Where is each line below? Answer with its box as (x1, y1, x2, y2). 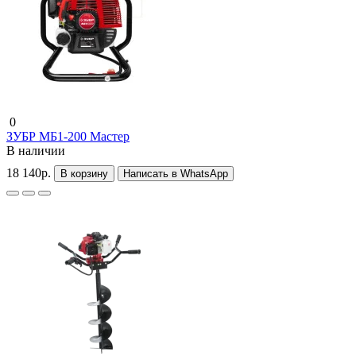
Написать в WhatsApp (123, 167, 228, 180)
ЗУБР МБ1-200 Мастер (6, 129, 130, 143)
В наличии (6, 143, 65, 157)
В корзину (60, 167, 108, 180)
